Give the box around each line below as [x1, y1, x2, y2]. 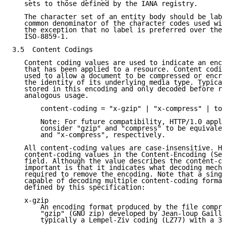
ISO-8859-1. [12, 32, 69, 41]
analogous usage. [12, 91, 89, 100]
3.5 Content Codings [12, 45, 93, 54]
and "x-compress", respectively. [12, 131, 165, 139]
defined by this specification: [12, 183, 145, 192]
